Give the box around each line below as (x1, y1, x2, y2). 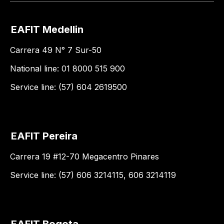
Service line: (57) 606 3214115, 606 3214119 (10, 169, 176, 180)
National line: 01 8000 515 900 (10, 63, 125, 73)
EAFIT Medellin (11, 23, 83, 35)
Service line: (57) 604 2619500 (10, 81, 127, 92)
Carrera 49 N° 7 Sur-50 (10, 44, 101, 55)
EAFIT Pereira (11, 129, 77, 142)
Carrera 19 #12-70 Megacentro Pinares (10, 151, 159, 161)
